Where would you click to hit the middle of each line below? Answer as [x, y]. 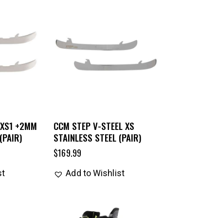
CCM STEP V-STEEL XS [94, 126]
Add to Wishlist [95, 173]
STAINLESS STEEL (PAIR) [98, 137]
